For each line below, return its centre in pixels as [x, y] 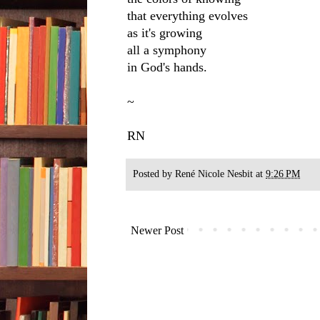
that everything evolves [187, 16]
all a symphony [167, 50]
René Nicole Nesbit [214, 173]
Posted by [154, 173]
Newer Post [157, 231]
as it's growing [165, 33]
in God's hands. [167, 67]
